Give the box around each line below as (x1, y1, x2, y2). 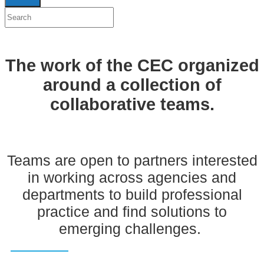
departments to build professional (22, 186, 242, 203)
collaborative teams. (49, 95, 214, 114)
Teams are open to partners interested (6, 151, 258, 169)
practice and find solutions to (37, 203, 227, 220)
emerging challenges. (59, 220, 205, 237)
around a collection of (42, 75, 222, 95)
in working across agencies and (28, 169, 236, 186)
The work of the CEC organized (5, 56, 259, 75)
